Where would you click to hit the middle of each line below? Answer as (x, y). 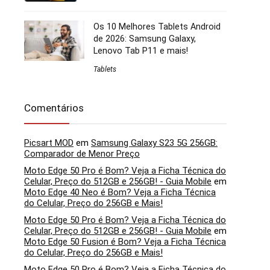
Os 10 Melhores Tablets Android (157, 26)
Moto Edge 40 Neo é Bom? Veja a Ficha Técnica (120, 192)
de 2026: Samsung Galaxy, (145, 38)
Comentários (54, 108)
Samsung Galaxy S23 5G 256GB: (154, 143)
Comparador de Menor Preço (82, 153)
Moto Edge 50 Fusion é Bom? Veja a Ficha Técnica (125, 241)
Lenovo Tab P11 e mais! (141, 50)
